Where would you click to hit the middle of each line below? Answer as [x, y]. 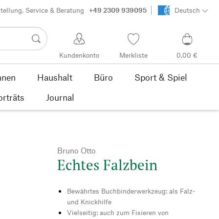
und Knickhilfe [89, 201]
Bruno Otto [77, 150]
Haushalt [55, 77]
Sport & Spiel [161, 77]
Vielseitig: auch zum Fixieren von [118, 212]
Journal [60, 97]
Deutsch [187, 10]
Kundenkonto [79, 55]
